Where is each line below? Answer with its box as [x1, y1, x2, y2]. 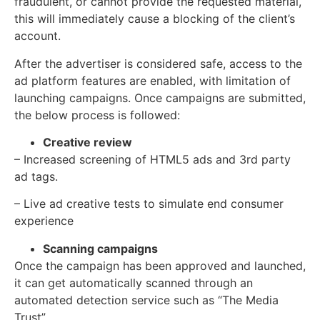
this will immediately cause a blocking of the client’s [14, 11, 295, 26]
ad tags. [14, 169, 58, 184]
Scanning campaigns [43, 241, 158, 256]
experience [14, 214, 74, 229]
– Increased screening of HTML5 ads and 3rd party [14, 152, 291, 167]
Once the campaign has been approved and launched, [14, 258, 306, 273]
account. [14, 29, 61, 44]
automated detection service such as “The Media [14, 292, 279, 307]
